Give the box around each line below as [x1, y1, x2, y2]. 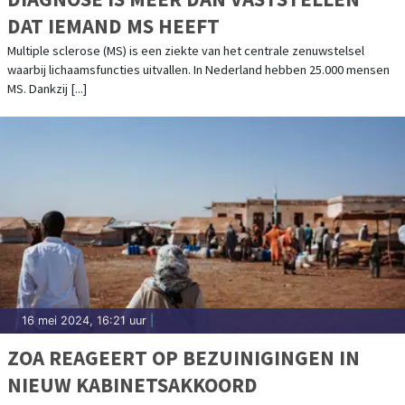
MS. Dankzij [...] [7, 80, 87, 98]
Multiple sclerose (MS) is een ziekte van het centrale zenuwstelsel [7, 42, 364, 60]
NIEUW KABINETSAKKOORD [7, 372, 258, 399]
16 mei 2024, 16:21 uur [22, 314, 146, 328]
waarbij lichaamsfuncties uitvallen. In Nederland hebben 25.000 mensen [7, 61, 390, 79]
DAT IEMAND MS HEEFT [7, 13, 220, 40]
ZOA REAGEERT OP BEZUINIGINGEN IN [7, 344, 360, 372]
